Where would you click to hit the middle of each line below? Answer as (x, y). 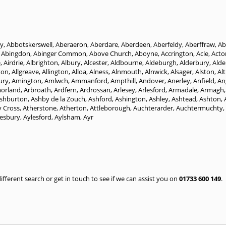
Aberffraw (200, 44)
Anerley (179, 80)
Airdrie (13, 62)
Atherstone (40, 108)
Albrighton (42, 62)
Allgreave (25, 71)
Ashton (210, 99)
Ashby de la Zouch (58, 99)
